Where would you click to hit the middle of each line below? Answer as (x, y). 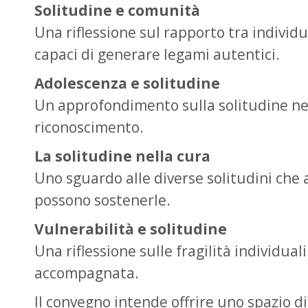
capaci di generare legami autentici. (157, 54)
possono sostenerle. (102, 200)
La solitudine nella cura (122, 156)
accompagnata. (87, 273)
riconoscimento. (89, 127)
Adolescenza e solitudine (127, 83)
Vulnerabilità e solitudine (131, 229)
